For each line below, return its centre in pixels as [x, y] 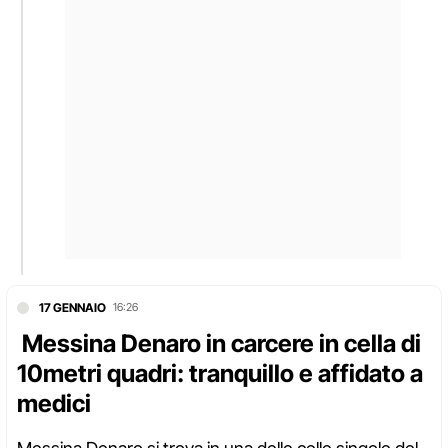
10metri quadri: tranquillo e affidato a [220, 374]
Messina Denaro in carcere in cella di [219, 344]
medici [54, 404]
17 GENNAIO [72, 308]
